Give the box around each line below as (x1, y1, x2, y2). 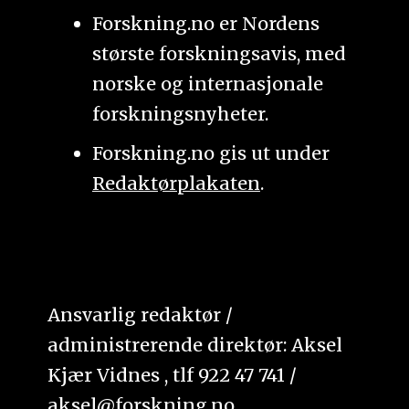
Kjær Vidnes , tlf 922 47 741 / (47, 362, 298, 386)
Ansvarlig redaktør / (47, 302, 234, 326)
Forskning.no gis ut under (91, 141, 330, 164)
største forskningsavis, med (91, 41, 346, 65)
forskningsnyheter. (91, 101, 268, 125)
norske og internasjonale (91, 71, 323, 95)
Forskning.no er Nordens (91, 11, 320, 35)
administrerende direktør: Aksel (47, 332, 343, 356)
